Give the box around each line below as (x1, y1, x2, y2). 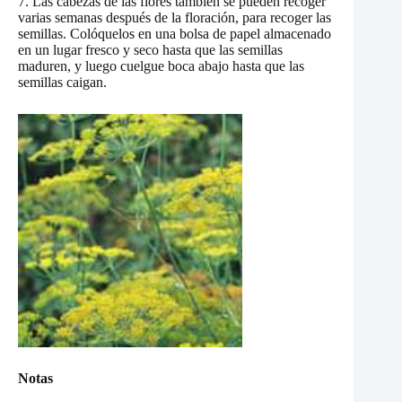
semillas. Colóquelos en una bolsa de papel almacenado (18, 26, 331, 42)
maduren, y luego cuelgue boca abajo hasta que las (18, 58, 304, 74)
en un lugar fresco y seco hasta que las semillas (18, 42, 283, 58)
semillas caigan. (18, 74, 107, 91)
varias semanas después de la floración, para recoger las (18, 10, 331, 26)
